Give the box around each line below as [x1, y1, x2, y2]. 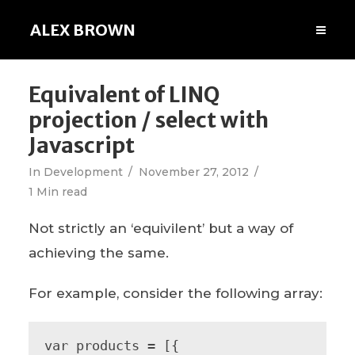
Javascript [28, 132, 135, 158]
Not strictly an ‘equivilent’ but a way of [28, 220, 293, 236]
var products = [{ [44, 338, 179, 353]
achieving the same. [28, 245, 169, 261]
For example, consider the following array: [28, 285, 323, 301]
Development [43, 165, 123, 179]
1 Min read [28, 185, 87, 199]
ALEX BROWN [30, 19, 136, 40]
